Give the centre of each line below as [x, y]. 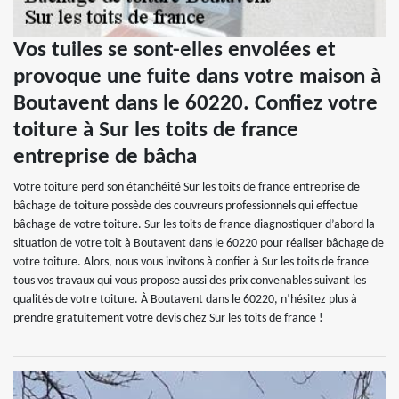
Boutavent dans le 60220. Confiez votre [195, 103]
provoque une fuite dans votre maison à [197, 77]
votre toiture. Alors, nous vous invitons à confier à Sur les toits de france [191, 262]
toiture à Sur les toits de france [156, 130]
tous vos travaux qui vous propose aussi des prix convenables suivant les [190, 281]
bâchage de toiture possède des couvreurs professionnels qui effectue [186, 206]
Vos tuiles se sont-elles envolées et [175, 50]
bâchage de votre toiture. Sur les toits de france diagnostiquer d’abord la [194, 224]
